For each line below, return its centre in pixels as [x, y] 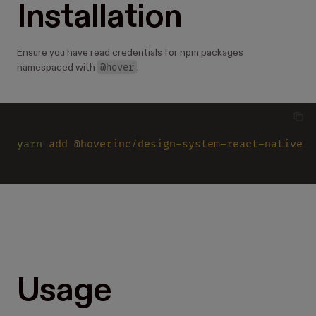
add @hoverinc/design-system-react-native [176, 143]
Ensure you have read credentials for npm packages [130, 53]
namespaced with [57, 67]
